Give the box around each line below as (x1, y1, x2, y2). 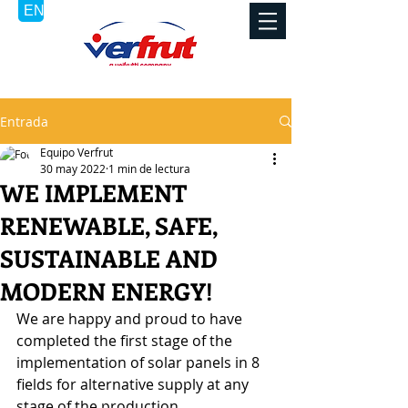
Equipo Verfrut (40, 145, 113, 159)
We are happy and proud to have (16, 309, 246, 329)
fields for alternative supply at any (16, 374, 252, 394)
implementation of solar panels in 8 (16, 352, 263, 372)
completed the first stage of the (16, 331, 236, 351)
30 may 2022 (40, 161, 106, 176)
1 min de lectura (108, 161, 190, 176)
